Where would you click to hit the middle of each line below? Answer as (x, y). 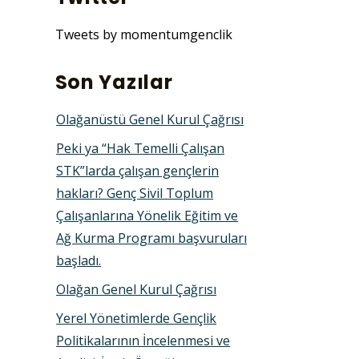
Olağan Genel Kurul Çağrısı (137, 289)
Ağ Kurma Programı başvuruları (152, 238)
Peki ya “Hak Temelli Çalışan (141, 148)
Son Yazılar (114, 82)
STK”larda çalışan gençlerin (138, 170)
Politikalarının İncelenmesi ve (143, 340)
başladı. (79, 260)
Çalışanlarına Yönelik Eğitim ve (147, 215)
